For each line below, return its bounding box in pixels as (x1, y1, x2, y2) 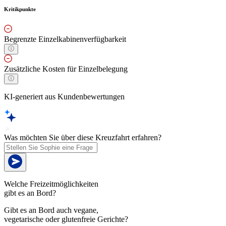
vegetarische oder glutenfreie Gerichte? (4, 215, 128, 224)
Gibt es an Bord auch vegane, (4, 206, 98, 215)
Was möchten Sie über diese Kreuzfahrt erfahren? (4, 133, 161, 142)
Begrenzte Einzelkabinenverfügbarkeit (4, 35, 126, 44)
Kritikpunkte (4, 6, 36, 13)
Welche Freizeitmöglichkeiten (4, 180, 98, 189)
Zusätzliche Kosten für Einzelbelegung (4, 65, 128, 74)
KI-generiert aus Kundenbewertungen (4, 92, 125, 101)
